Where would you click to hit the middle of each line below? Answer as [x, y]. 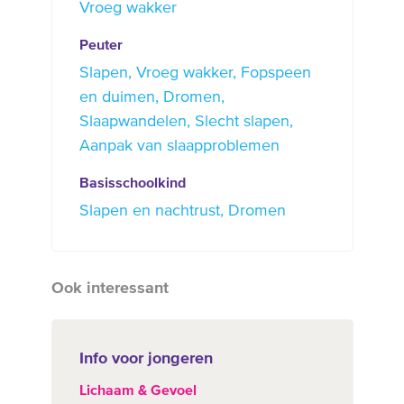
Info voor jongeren [146, 359]
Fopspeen [275, 73]
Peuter [101, 46]
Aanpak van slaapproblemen [179, 147]
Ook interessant [110, 289]
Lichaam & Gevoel [138, 392]
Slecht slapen [242, 122]
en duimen [117, 98]
